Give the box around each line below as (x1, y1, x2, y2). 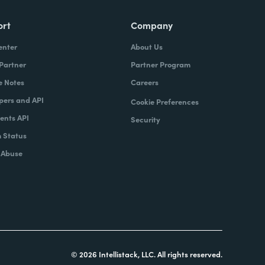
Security (130, 114, 160, 125)
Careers (130, 76, 159, 88)
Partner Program (130, 59, 190, 70)
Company (130, 18, 173, 31)
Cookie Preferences (130, 96, 199, 107)
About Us (130, 41, 163, 52)
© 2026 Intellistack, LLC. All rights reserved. (71, 248, 222, 260)
